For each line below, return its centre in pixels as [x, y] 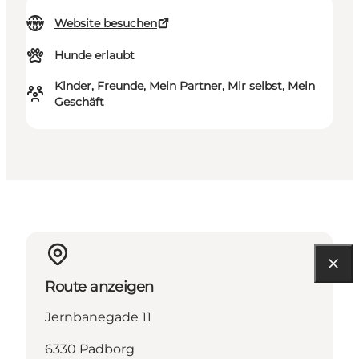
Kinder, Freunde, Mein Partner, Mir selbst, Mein [185, 86]
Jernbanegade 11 [98, 317]
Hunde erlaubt [95, 56]
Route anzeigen [99, 287]
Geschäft [79, 102]
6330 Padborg [90, 349]
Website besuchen [106, 24]
